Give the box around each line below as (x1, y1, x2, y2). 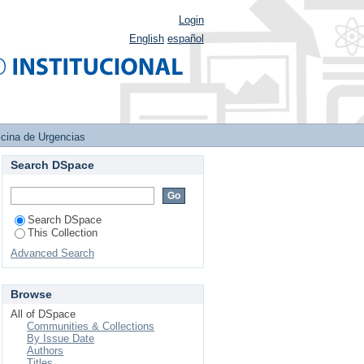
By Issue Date (27, 332, 94, 344)
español (167, 32, 204, 45)
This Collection (28, 227, 97, 239)
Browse (11, 288, 52, 301)
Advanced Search (11, 247, 94, 259)
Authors (27, 344, 63, 357)
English (129, 32, 164, 45)
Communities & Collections (27, 320, 154, 332)
